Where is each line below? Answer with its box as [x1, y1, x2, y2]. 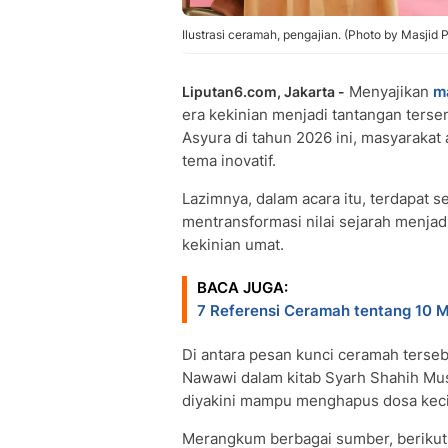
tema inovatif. [182, 151, 276, 170]
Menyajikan [345, 82, 433, 101]
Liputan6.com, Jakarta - [182, 83, 345, 100]
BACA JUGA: [197, 278, 288, 297]
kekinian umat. [182, 235, 284, 254]
